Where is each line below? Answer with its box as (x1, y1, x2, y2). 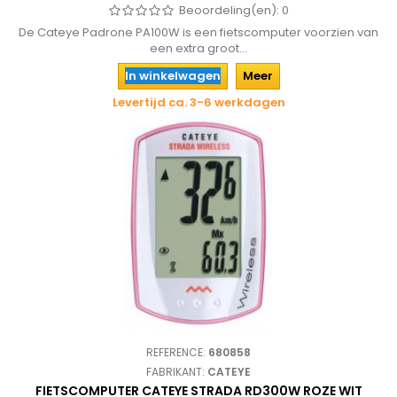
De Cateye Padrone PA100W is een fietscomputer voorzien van (19, 24, 378, 41)
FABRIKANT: (146, 364, 207, 379)
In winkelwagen (124, 67, 221, 84)
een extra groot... (150, 40, 247, 57)
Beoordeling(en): (179, 2, 282, 19)
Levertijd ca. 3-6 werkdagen (112, 94, 285, 111)
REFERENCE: (146, 345, 208, 360)
